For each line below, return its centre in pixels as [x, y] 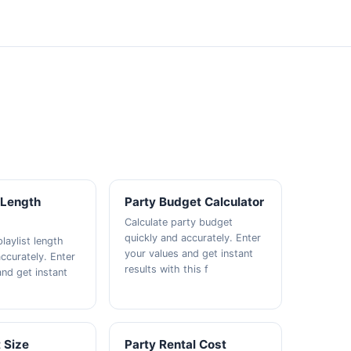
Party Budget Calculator [194, 202]
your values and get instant [188, 253]
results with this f [166, 269]
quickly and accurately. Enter [192, 238]
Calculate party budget [178, 222]
